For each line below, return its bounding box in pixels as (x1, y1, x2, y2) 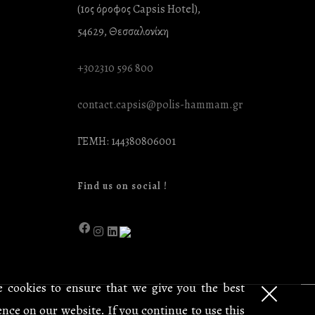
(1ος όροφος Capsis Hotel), (77, 1, 201, 17)
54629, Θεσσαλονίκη (77, 24, 169, 39)
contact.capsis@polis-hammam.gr (77, 97, 243, 112)
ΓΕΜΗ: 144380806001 (77, 134, 176, 149)
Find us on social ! (77, 179, 168, 193)
